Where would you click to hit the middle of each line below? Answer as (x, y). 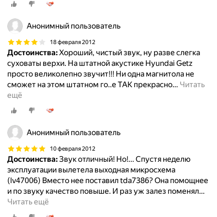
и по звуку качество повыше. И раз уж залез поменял (103, 191)
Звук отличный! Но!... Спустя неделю (124, 159)
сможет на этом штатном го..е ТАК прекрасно (90, 85)
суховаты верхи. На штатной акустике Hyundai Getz (100, 63)
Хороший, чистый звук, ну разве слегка (129, 53)
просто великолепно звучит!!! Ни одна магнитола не (101, 74)
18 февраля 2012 (73, 42)
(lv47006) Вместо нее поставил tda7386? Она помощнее (108, 181)
